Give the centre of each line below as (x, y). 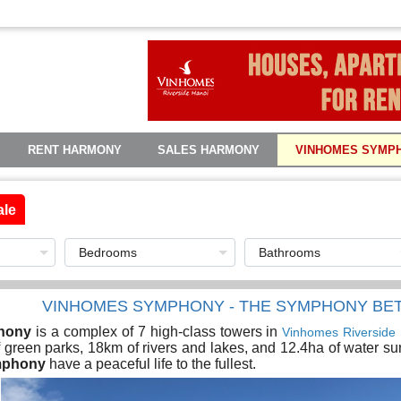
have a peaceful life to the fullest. (151, 364)
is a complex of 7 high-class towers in (157, 332)
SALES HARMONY (209, 150)
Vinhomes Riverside (339, 332)
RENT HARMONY (75, 150)
